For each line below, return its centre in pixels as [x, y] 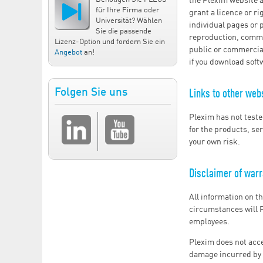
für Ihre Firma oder [127, 10]
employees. [209, 222]
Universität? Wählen [129, 21]
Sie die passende [124, 31]
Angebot [68, 52]
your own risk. [215, 142]
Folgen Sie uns [91, 93]
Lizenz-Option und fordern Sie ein [110, 42]
